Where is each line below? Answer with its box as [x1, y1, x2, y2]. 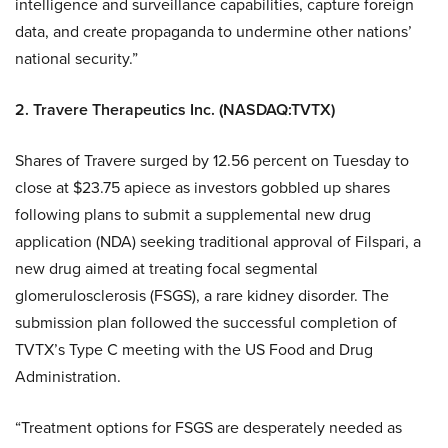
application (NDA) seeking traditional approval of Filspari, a [15, 229, 421, 253]
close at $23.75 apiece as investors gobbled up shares [15, 175, 390, 199]
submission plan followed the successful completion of [15, 310, 397, 334]
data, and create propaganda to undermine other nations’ [15, 19, 412, 43]
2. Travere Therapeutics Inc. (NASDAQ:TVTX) [15, 97, 335, 121]
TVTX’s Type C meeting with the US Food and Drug [15, 337, 373, 361]
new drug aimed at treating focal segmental [15, 256, 318, 280]
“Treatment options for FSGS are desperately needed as [15, 415, 402, 439]
